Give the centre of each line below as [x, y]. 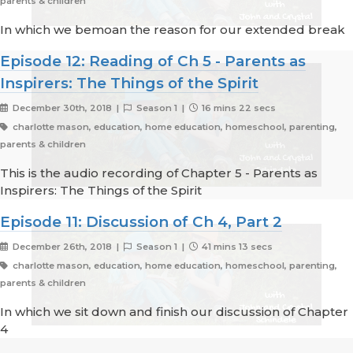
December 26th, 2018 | [67, 247]
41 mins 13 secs [236, 247]
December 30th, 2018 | [67, 108]
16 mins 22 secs [238, 108]
